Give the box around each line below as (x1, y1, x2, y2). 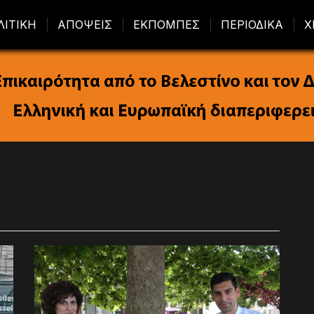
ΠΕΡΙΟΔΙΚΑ (221, 18, 283, 32)
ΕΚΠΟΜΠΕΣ (133, 18, 200, 32)
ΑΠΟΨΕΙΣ (57, 18, 112, 32)
